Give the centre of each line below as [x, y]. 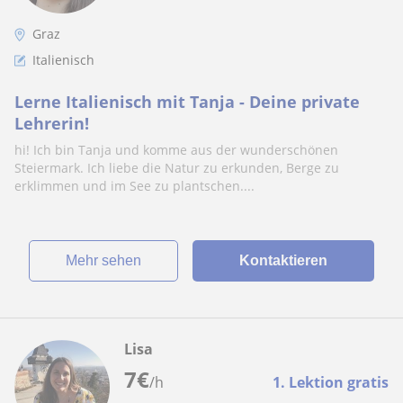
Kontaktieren [283, 260]
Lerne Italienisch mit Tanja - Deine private [187, 102]
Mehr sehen [109, 260]
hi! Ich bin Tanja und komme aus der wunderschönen [176, 150]
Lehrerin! [52, 123]
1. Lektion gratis [331, 382]
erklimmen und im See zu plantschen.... [134, 186]
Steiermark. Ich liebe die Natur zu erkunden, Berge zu [177, 168]
